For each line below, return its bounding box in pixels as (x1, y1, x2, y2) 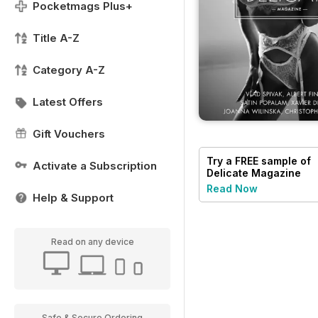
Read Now (207, 182, 258, 194)
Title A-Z (33, 31, 79, 45)
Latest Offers (33, 95, 103, 109)
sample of (258, 154, 311, 167)
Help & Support (33, 191, 114, 204)
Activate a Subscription (33, 159, 157, 172)
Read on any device (50, 236, 134, 247)
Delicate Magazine (207, 166, 301, 179)
